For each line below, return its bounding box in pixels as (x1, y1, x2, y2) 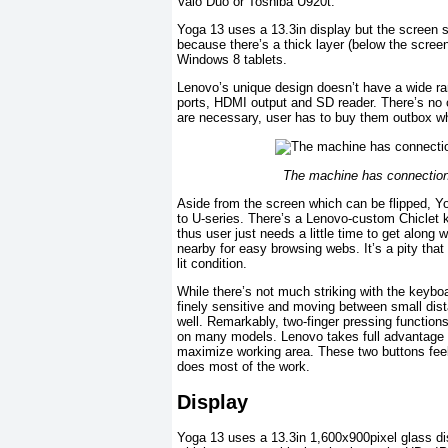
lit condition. (177, 256, 247, 272)
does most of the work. (177, 359, 310, 375)
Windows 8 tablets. (177, 52, 287, 68)
